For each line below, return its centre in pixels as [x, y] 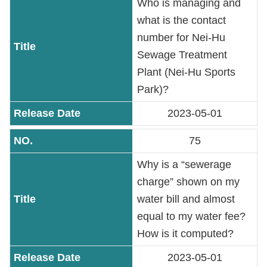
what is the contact [181, 20]
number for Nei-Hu [181, 38]
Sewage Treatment [182, 55]
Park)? [153, 89]
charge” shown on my [188, 182]
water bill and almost [186, 199]
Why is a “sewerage [184, 164]
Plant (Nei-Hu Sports [186, 72]
